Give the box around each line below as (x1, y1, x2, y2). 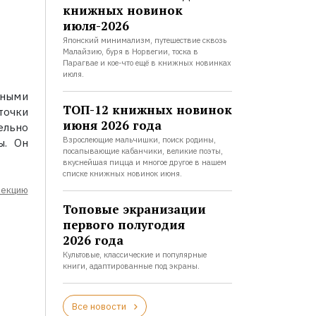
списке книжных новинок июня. (62, 169, 182, 178)
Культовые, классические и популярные (62, 250, 207, 260)
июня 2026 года (62, 117, 162, 133)
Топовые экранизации (62, 201, 206, 217)
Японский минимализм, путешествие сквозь (62, 35, 226, 45)
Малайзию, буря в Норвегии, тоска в (62, 47, 198, 56)
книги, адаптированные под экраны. (62, 261, 200, 271)
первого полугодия (62, 217, 185, 233)
